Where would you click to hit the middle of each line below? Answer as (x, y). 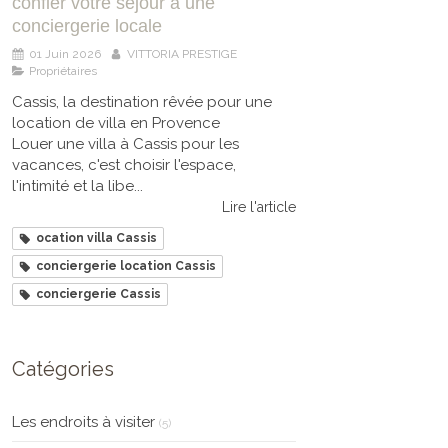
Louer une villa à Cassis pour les (125, 143)
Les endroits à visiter (83, 421)
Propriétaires (63, 70)
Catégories (63, 368)
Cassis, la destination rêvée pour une (142, 101)
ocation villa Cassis (96, 237)
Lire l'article (259, 206)
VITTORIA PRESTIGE (182, 53)
